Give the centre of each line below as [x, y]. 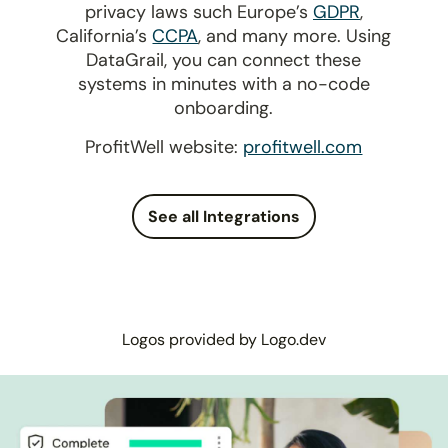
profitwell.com [303, 146]
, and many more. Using [295, 35]
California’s [104, 35]
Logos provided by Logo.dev [224, 339]
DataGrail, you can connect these [224, 59]
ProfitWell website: [164, 146]
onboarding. [224, 107]
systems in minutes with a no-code [223, 83]
